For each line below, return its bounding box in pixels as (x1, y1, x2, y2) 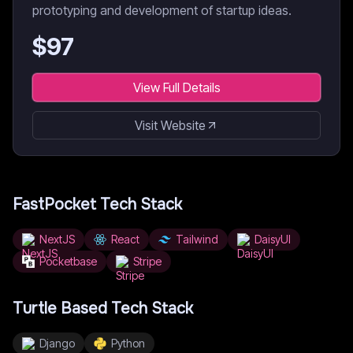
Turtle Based (13, 299, 107, 318)
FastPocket (13, 195, 96, 214)
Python (111, 336, 145, 350)
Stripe (133, 255, 162, 268)
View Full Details (132, 80, 221, 95)
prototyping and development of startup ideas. (32, 2, 292, 18)
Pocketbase (39, 255, 97, 268)
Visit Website (135, 117, 206, 133)
